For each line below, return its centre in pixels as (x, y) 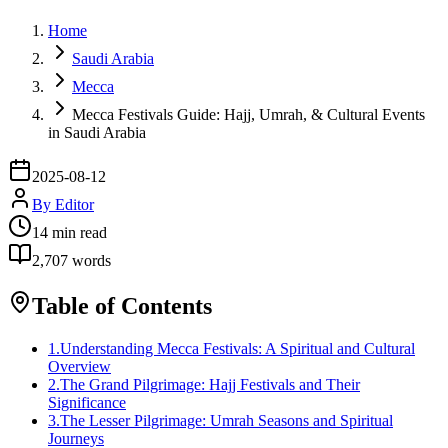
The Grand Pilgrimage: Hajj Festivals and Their (210, 384)
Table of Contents (122, 305)
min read (77, 232)
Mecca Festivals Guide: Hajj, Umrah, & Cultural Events (248, 114)
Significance (87, 402)
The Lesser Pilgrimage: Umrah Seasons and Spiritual (226, 420)
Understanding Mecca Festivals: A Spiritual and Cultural (237, 348)
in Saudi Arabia (97, 132)
